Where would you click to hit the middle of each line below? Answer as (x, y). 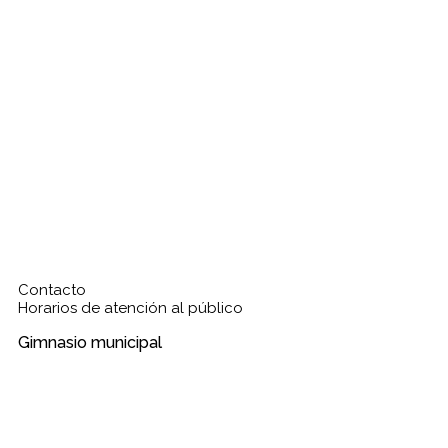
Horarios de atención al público (130, 308)
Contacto (52, 290)
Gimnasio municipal (90, 343)
